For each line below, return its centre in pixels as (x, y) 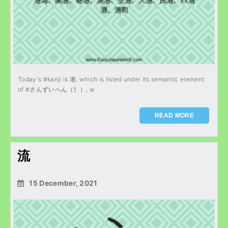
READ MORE (174, 116)
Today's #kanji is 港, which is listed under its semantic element (111, 79)
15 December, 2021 (63, 183)
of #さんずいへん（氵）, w (56, 89)
